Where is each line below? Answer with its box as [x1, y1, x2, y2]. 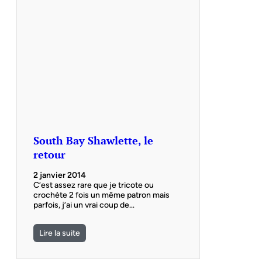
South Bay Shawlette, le [33, 133, 153, 147]
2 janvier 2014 [33, 170, 86, 180]
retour [33, 147, 65, 161]
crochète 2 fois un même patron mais [33, 189, 170, 200]
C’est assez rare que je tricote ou [33, 180, 154, 190]
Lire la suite [39, 227, 80, 238]
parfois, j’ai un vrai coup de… [33, 199, 135, 210]
